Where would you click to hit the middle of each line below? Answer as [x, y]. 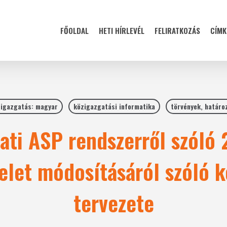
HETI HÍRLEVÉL [122, 30]
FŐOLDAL [74, 30]
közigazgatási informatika [114, 106]
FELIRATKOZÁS [177, 30]
